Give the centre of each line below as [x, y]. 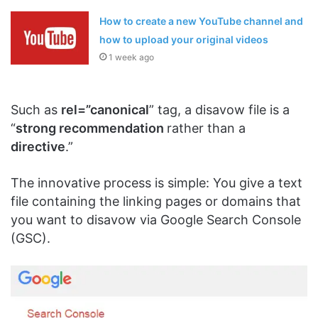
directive [38, 147]
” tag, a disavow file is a [219, 110]
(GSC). [31, 238]
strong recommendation [91, 128]
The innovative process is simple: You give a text [157, 183]
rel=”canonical [105, 110]
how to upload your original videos [184, 40]
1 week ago [132, 57]
